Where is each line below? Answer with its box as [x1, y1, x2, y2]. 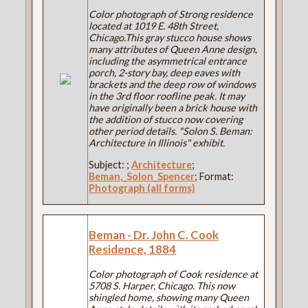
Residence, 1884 [89, 241, 177, 256]
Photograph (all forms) [89, 181, 196, 194]
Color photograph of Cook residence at [89, 267, 258, 280]
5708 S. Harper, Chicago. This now [89, 279, 236, 291]
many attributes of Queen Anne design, [89, 43, 258, 56]
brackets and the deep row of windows [89, 78, 256, 91]
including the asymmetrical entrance [89, 55, 247, 67]
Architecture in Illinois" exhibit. [89, 137, 225, 149]
